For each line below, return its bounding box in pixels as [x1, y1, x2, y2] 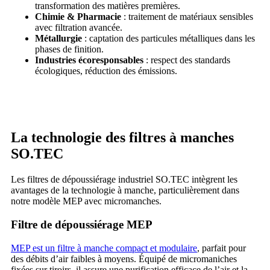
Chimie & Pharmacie [35, 11, 121, 22]
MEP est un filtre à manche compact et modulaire [11, 242, 197, 253]
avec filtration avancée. [35, 22, 122, 33]
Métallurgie [35, 33, 82, 44]
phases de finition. [35, 44, 104, 55]
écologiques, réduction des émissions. [35, 66, 177, 77]
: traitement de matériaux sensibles [121, 11, 253, 22]
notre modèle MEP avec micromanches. [11, 196, 162, 207]
